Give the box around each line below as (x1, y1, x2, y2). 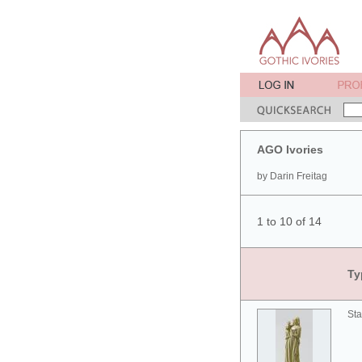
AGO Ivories (257, 143, 323, 156)
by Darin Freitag (257, 170, 327, 182)
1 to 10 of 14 (257, 215, 322, 228)
